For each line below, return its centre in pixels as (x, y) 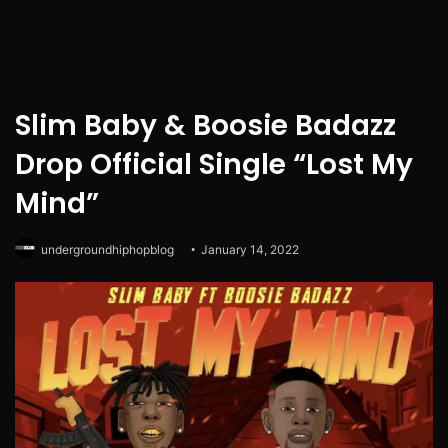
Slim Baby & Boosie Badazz (205, 126)
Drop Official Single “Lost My (214, 165)
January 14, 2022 (250, 250)
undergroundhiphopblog (107, 250)
